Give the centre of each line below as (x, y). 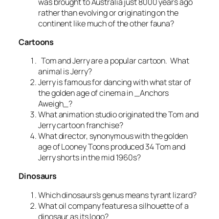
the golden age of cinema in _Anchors (104, 93)
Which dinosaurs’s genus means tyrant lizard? (117, 195)
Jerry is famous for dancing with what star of (115, 82)
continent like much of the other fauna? (106, 23)
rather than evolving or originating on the (108, 12)
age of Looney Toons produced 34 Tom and (112, 147)
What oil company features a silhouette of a (113, 206)
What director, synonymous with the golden (113, 136)
